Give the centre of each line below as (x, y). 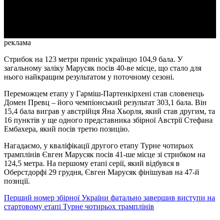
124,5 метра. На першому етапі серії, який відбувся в (92, 164)
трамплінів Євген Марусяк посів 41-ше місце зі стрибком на (105, 155)
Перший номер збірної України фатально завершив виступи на (110, 198)
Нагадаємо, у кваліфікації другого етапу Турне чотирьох (99, 146)
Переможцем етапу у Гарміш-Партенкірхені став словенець (104, 94)
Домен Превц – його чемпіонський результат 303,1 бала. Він (105, 103)
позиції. (17, 181)
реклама (17, 43)
